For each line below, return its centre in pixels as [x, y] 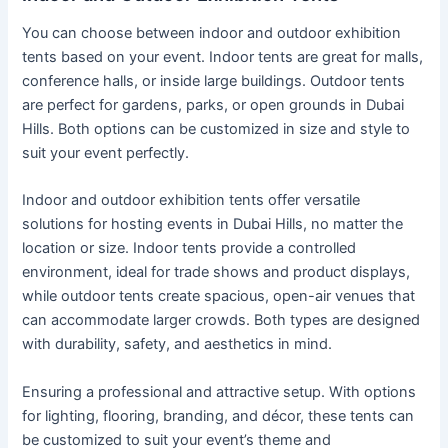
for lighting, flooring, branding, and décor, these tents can [218, 415]
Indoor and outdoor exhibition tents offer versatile [191, 200]
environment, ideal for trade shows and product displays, [216, 272]
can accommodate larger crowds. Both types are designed [221, 320]
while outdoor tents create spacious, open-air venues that [219, 296]
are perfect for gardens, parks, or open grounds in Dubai [213, 105]
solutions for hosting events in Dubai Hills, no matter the [213, 224]
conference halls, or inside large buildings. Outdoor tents [214, 81]
